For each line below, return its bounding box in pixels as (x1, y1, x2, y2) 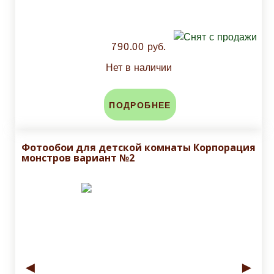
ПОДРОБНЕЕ (109, 100, 171, 111)
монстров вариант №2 (21, 151, 135, 165)
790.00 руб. (111, 41, 166, 53)
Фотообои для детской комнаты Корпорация (21, 141, 256, 155)
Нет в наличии (105, 62, 172, 74)
